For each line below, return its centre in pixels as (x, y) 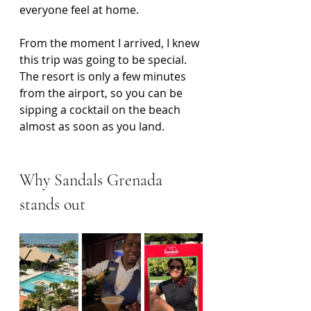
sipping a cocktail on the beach (101, 110)
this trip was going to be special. (104, 60)
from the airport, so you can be (102, 93)
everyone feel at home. (79, 10)
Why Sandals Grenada (93, 180)
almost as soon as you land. (92, 126)
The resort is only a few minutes (104, 76)
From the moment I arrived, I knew (111, 43)
